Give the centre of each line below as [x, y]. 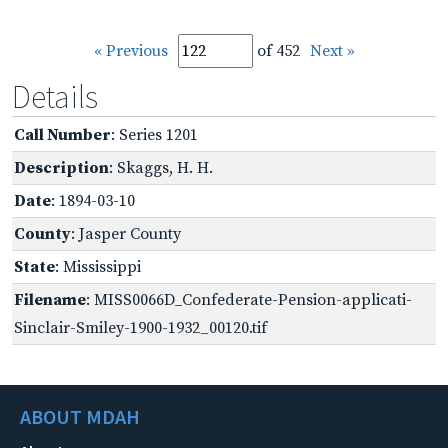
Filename [50, 299]
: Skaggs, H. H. [161, 167]
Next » [332, 50]
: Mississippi [98, 266]
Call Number [62, 134]
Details [55, 96]
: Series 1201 [154, 134]
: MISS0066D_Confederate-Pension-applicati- [249, 299]
